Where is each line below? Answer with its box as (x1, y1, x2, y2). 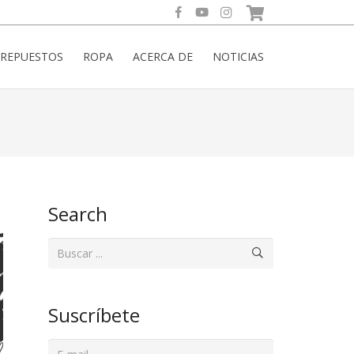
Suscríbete (48, 302, 140, 329)
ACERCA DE (132, 49, 193, 64)
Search (48, 201, 107, 227)
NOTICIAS (212, 49, 264, 64)
